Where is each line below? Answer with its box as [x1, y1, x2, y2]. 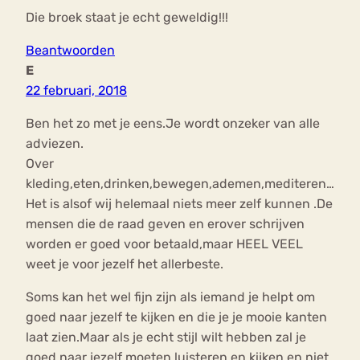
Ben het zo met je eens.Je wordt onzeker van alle [26, 116, 320, 132]
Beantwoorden [26, 43, 115, 59]
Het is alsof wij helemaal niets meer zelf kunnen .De [26, 196, 333, 212]
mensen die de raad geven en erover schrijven [26, 216, 305, 232]
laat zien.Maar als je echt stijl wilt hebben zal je [26, 329, 306, 346]
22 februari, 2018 [26, 83, 127, 99]
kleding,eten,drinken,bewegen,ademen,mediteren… [26, 176, 334, 192]
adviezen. [26, 136, 84, 152]
